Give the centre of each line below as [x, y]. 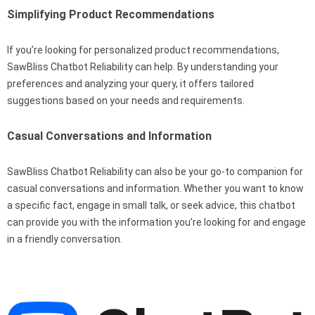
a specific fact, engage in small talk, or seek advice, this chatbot [151, 205]
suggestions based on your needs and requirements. [126, 100]
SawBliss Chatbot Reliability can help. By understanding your [143, 66]
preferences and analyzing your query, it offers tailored [130, 83]
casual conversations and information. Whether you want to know [155, 188]
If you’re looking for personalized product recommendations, [143, 50]
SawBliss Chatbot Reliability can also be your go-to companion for [155, 171]
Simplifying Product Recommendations [111, 14]
